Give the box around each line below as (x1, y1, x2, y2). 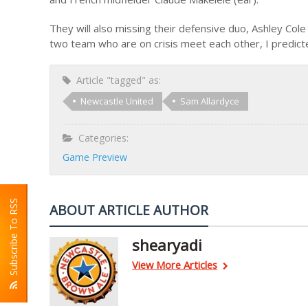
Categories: (73, 131, 129, 144)
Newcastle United (80, 95, 153, 107)
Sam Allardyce (180, 95, 239, 107)
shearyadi (132, 234, 202, 255)
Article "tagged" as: (71, 74, 161, 87)
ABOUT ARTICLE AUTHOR (49, 201, 208, 219)
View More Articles (132, 258, 217, 272)
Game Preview (63, 151, 127, 164)
